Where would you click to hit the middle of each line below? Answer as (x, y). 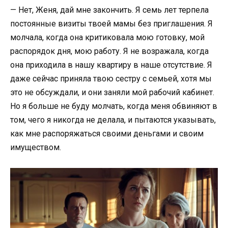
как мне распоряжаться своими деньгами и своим (107, 133)
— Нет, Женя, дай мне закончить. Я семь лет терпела (109, 10)
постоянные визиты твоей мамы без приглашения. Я (111, 23)
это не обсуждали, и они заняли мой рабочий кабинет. (112, 92)
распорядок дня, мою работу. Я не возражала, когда (109, 51)
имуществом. (36, 147)
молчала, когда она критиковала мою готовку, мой (107, 37)
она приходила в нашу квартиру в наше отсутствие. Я (111, 65)
